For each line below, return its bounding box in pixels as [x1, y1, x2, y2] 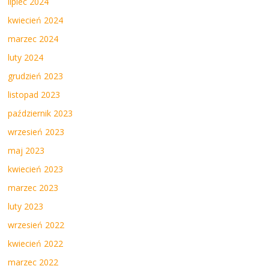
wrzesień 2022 [8, 219, 65, 231]
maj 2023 [8, 144, 45, 156]
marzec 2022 [8, 256, 59, 268]
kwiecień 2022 [8, 237, 64, 249]
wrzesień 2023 [8, 125, 65, 138]
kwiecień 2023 [8, 163, 64, 175]
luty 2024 [8, 51, 44, 63]
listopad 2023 [8, 88, 61, 100]
